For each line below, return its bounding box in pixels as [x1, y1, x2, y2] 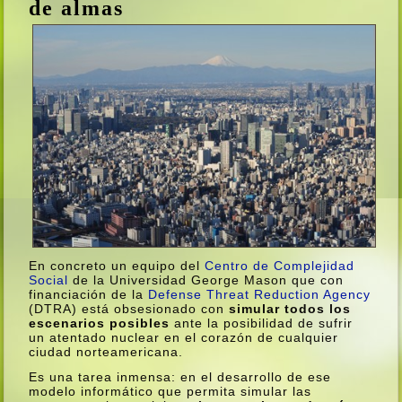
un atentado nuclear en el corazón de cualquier [29, 330, 339, 345]
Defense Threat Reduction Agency [148, 287, 371, 302]
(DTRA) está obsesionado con [29, 301, 230, 317]
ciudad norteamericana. [29, 345, 184, 360]
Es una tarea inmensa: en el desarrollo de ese [29, 370, 332, 385]
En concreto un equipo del [29, 258, 205, 274]
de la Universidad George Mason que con [68, 273, 345, 288]
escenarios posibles [29, 316, 170, 331]
